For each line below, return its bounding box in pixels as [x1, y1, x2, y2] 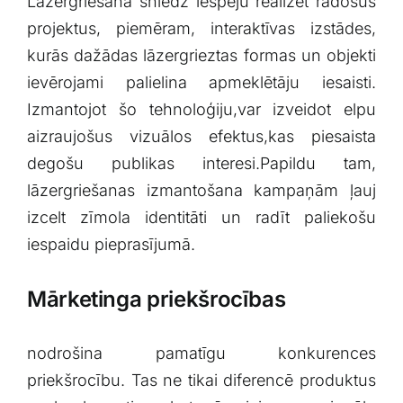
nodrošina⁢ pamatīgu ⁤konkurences [26, 344, 377, 363]
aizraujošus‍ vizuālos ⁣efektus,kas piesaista [26, 126, 377, 146]
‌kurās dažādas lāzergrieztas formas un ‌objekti [26, 45, 377, 65]
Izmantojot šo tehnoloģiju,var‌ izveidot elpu [26, 99, 377, 119]
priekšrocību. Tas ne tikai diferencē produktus [26, 371, 377, 390]
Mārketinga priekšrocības [26, 285, 286, 312]
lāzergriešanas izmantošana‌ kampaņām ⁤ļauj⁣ [26, 180, 377, 200]
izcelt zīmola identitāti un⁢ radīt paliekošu [26, 207, 377, 227]
